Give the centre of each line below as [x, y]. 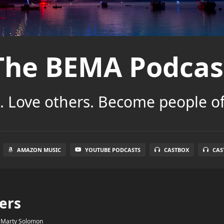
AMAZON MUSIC [39, 149]
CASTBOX [176, 149]
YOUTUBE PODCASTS [112, 149]
